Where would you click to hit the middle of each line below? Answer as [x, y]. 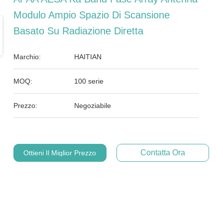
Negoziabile [93, 106]
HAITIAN [88, 57]
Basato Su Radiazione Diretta [79, 31]
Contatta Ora [163, 153]
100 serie [89, 81]
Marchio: [27, 57]
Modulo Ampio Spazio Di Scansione [92, 15]
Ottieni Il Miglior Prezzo [60, 153]
